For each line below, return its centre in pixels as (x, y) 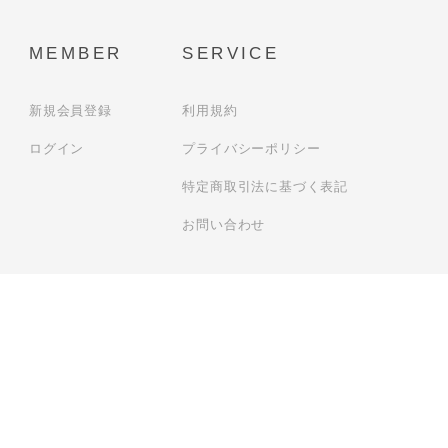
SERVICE (231, 53)
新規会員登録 (70, 110)
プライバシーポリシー (251, 148)
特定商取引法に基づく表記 (265, 186)
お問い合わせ (224, 224)
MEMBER (75, 53)
